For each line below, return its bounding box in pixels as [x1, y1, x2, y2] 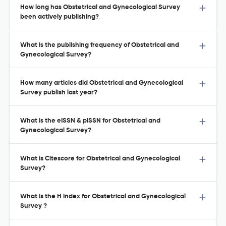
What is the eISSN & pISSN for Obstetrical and [20, 118, 160, 125]
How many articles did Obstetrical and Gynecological [20, 80, 183, 87]
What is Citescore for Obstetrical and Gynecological [20, 155, 180, 162]
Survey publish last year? [20, 89, 97, 96]
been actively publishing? [20, 14, 99, 21]
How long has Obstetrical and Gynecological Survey [20, 4, 180, 11]
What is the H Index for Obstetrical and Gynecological [20, 193, 186, 200]
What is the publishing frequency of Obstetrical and [20, 42, 179, 49]
